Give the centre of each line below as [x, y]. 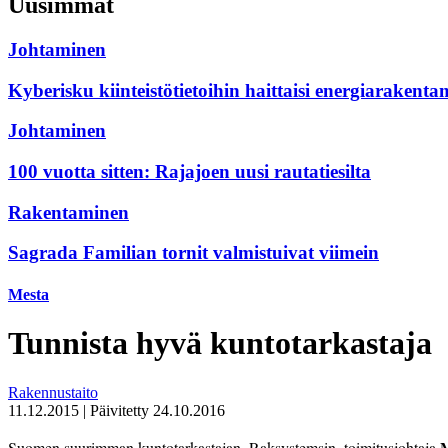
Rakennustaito [53, 392]
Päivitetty [121, 410]
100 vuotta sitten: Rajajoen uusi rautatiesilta [189, 171]
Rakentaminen [68, 212]
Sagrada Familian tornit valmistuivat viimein [193, 253]
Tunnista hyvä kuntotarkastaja [220, 343]
